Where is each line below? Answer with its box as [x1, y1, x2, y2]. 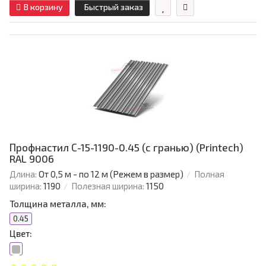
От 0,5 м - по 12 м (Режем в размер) [39, 169, 183, 180]
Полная [194, 169, 224, 180]
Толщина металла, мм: [9, 198, 106, 210]
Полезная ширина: [71, 180, 144, 192]
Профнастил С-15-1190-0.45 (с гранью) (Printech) [9, 141, 243, 154]
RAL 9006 [9, 153, 54, 165]
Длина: [9, 169, 37, 180]
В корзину [24, 2, 63, 12]
